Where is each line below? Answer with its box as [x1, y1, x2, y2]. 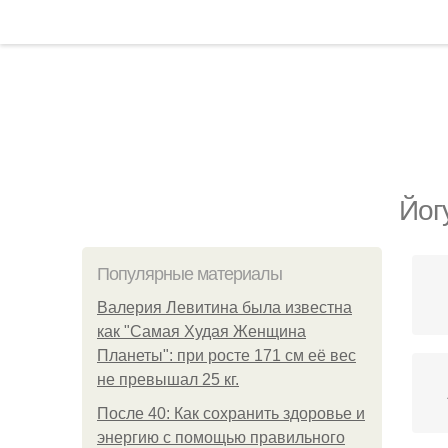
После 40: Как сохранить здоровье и [97, 405, 365, 422]
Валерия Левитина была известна [97, 299, 352, 316]
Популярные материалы [97, 264, 282, 284]
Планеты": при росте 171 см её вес [97, 347, 356, 364]
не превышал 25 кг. [97, 371, 239, 388]
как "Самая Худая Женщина [97, 323, 306, 340]
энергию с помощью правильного [97, 429, 345, 446]
